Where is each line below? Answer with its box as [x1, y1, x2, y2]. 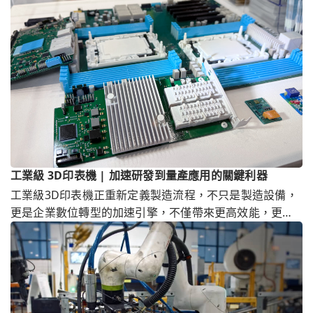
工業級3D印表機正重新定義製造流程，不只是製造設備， [10, 187, 298, 203]
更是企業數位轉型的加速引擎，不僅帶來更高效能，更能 [10, 205, 294, 221]
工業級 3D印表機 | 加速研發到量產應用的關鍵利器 [10, 168, 268, 184]
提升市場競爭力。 [10, 222, 101, 238]
